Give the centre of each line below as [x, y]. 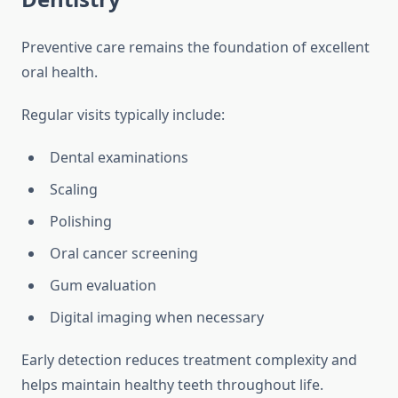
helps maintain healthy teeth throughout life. [172, 385]
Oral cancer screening [124, 254]
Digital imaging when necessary [157, 318]
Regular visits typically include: [123, 115]
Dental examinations [119, 158]
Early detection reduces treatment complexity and [189, 360]
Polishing [81, 222]
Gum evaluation [103, 286]
